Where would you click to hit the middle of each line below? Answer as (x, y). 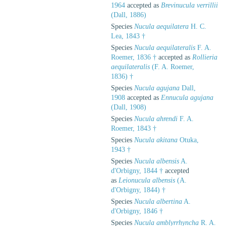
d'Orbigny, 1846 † (137, 211)
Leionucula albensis (147, 180)
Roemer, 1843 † (134, 128)
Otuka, (188, 140)
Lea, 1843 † (128, 36)
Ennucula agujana (187, 97)
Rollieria (205, 57)
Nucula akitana (156, 140)
